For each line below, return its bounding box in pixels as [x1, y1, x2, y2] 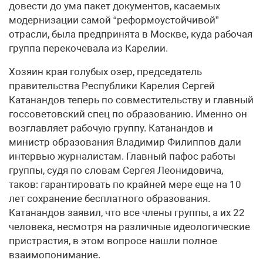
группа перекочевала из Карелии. [9, 42, 168, 54]
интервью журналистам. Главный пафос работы [9, 150, 235, 162]
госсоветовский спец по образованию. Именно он [9, 108, 247, 120]
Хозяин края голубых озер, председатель [9, 66, 202, 77]
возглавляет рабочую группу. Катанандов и [9, 122, 213, 134]
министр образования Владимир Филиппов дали [9, 136, 241, 148]
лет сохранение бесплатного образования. [9, 193, 210, 204]
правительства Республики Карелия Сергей [9, 80, 215, 92]
